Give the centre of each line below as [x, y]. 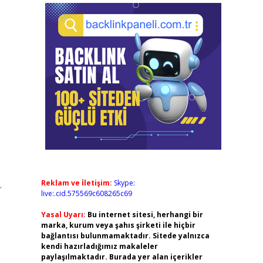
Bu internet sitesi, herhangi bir [145, 215]
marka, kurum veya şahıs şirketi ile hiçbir [118, 225]
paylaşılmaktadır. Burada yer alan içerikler [122, 257]
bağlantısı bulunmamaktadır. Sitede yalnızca [125, 236]
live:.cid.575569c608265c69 [86, 193]
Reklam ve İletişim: [76, 183]
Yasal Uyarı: [63, 215]
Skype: [124, 183]
